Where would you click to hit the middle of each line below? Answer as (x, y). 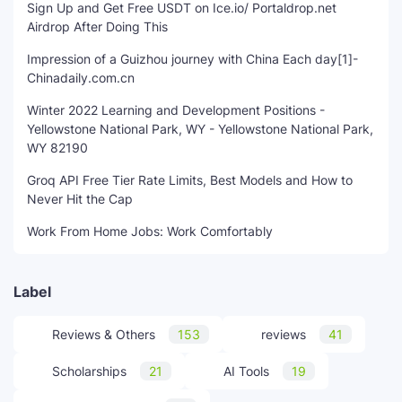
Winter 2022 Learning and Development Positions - (176, 110)
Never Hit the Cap (80, 199)
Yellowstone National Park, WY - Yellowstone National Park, (200, 129)
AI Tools (246, 371)
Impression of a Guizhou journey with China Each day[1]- (192, 59)
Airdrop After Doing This (97, 27)
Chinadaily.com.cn (81, 78)
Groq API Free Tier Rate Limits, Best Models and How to (190, 180)
